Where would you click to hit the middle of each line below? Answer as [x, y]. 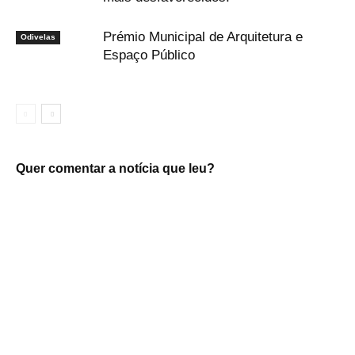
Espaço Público [149, 55]
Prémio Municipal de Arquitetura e [203, 37]
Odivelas [38, 37]
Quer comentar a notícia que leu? [115, 169]
